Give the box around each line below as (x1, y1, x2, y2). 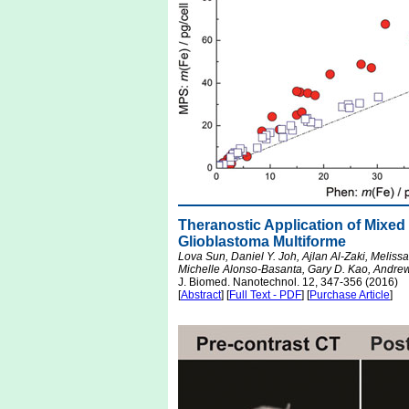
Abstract (181, 288, 221, 301)
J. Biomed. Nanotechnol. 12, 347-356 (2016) (178, 276, 398, 288)
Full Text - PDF (229, 288, 301, 301)
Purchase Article (309, 288, 390, 301)
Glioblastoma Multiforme (178, 234, 346, 249)
